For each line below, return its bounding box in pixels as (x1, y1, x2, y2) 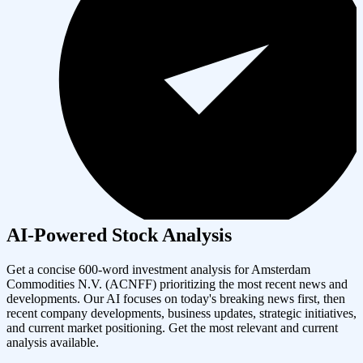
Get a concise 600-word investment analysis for (6, 262, 251, 276)
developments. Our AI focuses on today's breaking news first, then (6, 291, 345, 305)
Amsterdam (251, 262, 310, 276)
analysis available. (6, 335, 99, 349)
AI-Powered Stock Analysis (6, 224, 232, 246)
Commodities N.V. (6, 276, 102, 291)
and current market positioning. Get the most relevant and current (6, 320, 338, 335)
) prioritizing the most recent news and (152, 276, 348, 291)
